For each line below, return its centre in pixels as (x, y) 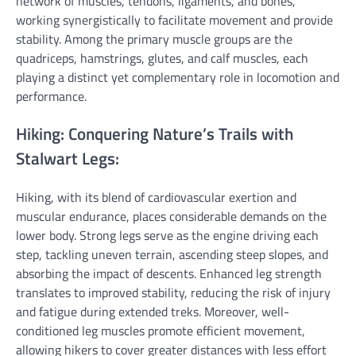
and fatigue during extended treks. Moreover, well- (153, 312)
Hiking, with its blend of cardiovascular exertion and (156, 197)
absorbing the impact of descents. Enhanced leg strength (169, 274)
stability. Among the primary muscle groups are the (154, 39)
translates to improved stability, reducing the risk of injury (173, 293)
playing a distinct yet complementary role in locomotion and (178, 77)
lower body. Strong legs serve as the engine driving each (167, 236)
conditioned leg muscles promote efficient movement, (161, 331)
